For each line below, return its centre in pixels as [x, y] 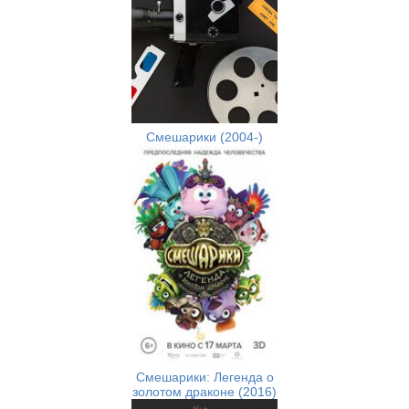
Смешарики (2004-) [204, 137]
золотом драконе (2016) [204, 392]
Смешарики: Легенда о [204, 378]
